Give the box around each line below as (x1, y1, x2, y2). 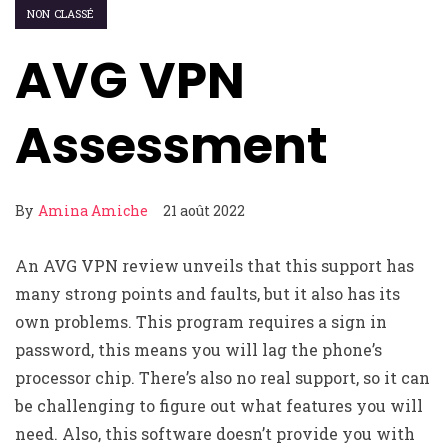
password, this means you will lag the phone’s (15, 339, 382, 360)
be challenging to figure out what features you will (15, 395, 423, 416)
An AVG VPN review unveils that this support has (15, 255, 414, 276)
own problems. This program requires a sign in (15, 311, 387, 332)
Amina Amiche (38, 201, 148, 220)
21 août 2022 (163, 201, 245, 220)
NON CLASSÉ (27, 6, 95, 21)
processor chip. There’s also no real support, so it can (15, 367, 430, 388)
